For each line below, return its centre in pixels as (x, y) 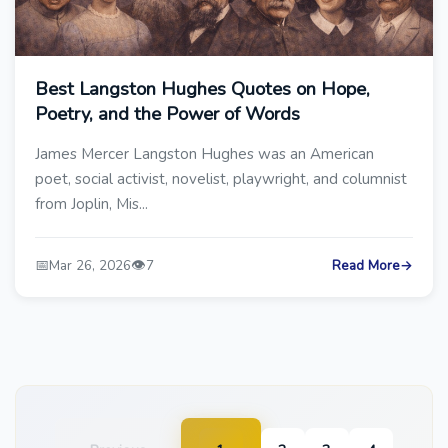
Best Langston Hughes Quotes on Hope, (202, 88)
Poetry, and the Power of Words (167, 113)
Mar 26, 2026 (90, 265)
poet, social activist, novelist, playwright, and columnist (221, 179)
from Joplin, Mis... (91, 204)
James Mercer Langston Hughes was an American (204, 154)
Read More (366, 265)
